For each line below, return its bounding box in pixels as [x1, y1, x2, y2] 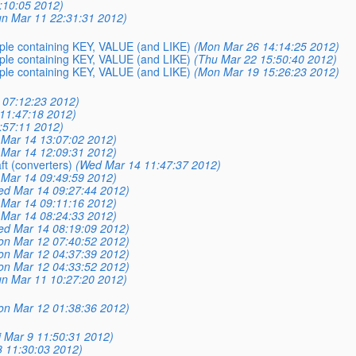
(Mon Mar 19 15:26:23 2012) [193, 64, 339, 80]
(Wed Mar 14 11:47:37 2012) [75, 156, 221, 172]
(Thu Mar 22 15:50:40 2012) [193, 51, 337, 68]
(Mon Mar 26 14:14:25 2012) [193, 38, 339, 55]
